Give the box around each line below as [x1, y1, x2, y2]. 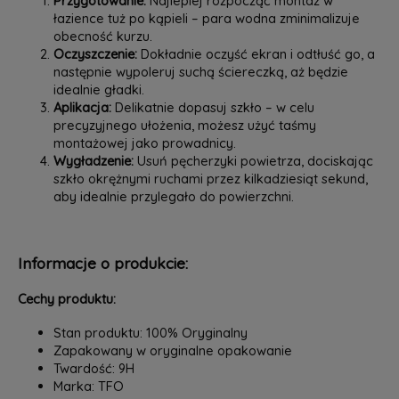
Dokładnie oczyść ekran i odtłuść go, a [136, 45, 375, 63]
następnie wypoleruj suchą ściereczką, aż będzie [53, 63, 348, 81]
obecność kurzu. [53, 28, 152, 45]
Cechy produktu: [17, 289, 116, 307]
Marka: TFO [53, 378, 124, 395]
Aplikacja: [53, 99, 111, 117]
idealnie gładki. [53, 81, 144, 99]
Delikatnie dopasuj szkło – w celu [110, 99, 314, 117]
